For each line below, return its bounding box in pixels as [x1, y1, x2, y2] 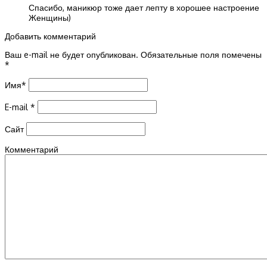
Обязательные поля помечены [138, 49, 262, 60]
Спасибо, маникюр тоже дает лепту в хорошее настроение [29, 2, 259, 13]
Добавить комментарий [5, 31, 96, 42]
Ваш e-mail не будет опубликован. [5, 49, 138, 60]
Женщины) [29, 13, 71, 23]
